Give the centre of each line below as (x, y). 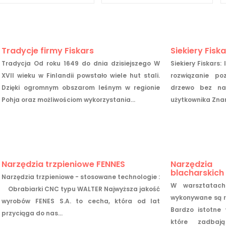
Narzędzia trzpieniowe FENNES (64, 164)
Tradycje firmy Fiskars (48, 50)
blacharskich (197, 173)
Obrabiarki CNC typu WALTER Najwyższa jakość (81, 189)
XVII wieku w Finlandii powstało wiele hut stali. (81, 75)
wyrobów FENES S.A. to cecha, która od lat (81, 201)
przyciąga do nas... (32, 213)
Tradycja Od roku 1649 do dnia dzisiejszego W (81, 63)
